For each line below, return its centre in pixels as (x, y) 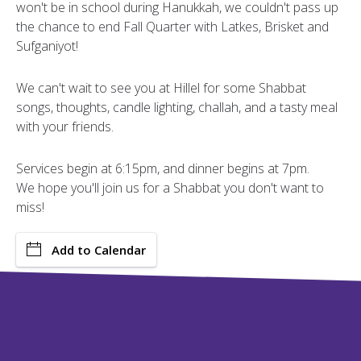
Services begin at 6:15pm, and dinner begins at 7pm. (163, 168)
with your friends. (65, 127)
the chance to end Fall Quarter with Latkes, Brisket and (172, 27)
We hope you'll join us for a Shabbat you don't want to (170, 188)
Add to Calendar (99, 250)
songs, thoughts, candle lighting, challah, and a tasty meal (177, 107)
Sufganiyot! (47, 46)
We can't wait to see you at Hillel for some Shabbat (161, 88)
